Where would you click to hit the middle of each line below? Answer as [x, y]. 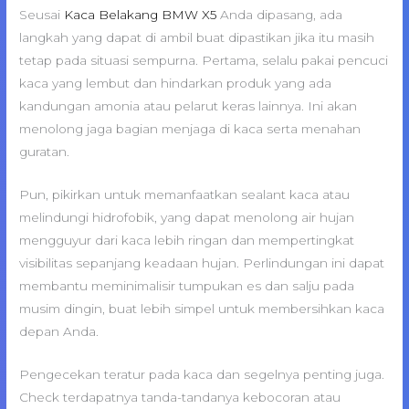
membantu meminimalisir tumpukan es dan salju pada [187, 285]
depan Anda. [59, 331]
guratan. [45, 151]
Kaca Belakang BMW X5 [141, 14]
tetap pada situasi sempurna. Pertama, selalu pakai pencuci [204, 60]
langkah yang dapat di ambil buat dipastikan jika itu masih [197, 37]
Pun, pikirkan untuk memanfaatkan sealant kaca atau [185, 194]
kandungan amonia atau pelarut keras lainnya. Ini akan [189, 105]
